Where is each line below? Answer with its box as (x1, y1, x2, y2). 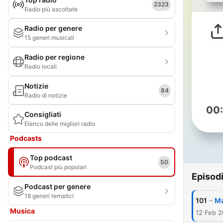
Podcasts (10, 134, 42, 142)
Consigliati (24, 110, 61, 118)
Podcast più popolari (30, 163, 87, 171)
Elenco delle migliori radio (24, 120, 95, 127)
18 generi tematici (24, 192, 74, 200)
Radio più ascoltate (24, 5, 78, 13)
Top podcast (30, 153, 72, 162)
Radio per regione (24, 53, 85, 61)
